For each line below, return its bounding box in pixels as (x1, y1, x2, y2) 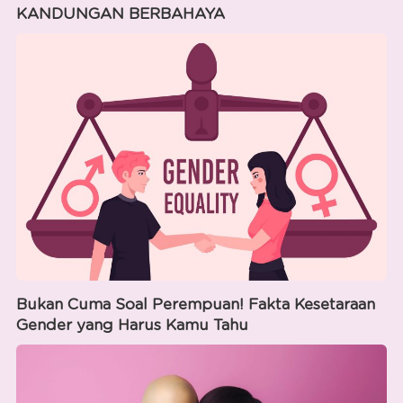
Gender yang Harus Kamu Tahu (15, 317, 248, 333)
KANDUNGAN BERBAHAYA (15, 5, 225, 22)
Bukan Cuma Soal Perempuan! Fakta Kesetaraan (15, 296, 375, 312)
